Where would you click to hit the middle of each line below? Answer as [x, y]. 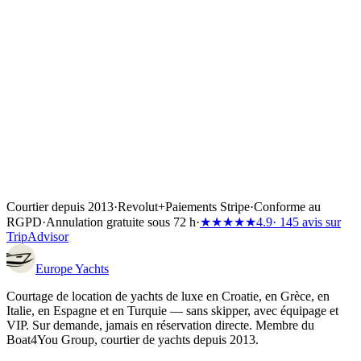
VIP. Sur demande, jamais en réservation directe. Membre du [160, 325]
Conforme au [287, 206]
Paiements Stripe [207, 206]
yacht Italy [33, 40]
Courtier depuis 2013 [60, 206]
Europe [55, 268]
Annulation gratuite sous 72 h [121, 222]
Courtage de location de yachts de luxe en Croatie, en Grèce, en [168, 296]
